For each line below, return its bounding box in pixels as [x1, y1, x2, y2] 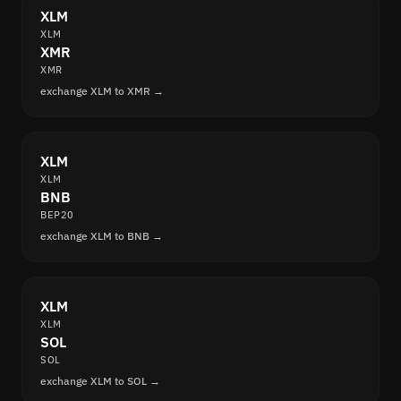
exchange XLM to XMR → [40, 84, 164, 98]
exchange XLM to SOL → [40, 374, 160, 388]
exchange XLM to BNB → [40, 229, 163, 243]
